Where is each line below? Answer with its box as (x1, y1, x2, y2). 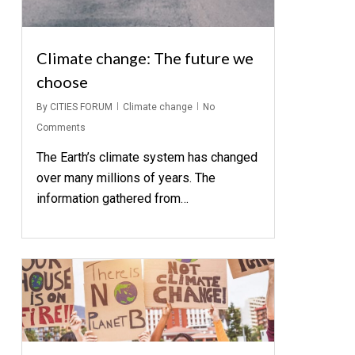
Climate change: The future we (36, 48, 254, 67)
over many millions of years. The (36, 170, 216, 185)
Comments (36, 121, 86, 133)
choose (36, 71, 88, 91)
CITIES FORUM (49, 101, 113, 113)
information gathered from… (36, 190, 189, 206)
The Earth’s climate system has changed (36, 149, 258, 165)
